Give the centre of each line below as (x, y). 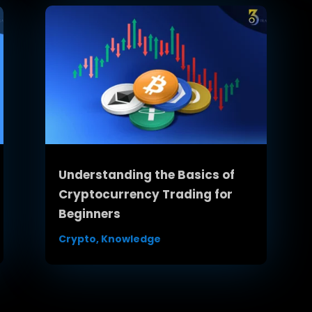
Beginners (89, 214)
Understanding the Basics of (146, 175)
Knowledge (131, 239)
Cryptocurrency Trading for (145, 195)
